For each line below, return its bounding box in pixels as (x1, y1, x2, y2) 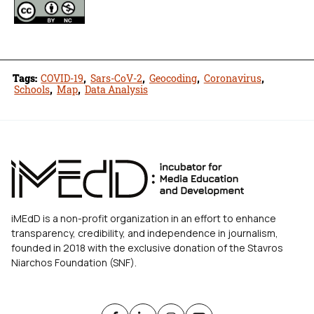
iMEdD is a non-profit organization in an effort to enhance (11, 211, 276, 225)
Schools (14, 82, 50, 96)
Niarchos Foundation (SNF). (11, 255, 137, 269)
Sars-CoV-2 (90, 71, 143, 85)
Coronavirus (203, 71, 261, 85)
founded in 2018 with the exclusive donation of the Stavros (11, 240, 283, 254)
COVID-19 (41, 71, 84, 85)
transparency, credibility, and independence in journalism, (11, 226, 278, 240)
